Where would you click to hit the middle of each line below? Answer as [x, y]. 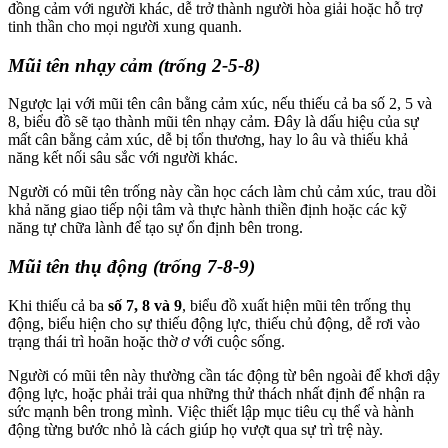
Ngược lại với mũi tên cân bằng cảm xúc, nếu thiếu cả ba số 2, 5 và [220, 104]
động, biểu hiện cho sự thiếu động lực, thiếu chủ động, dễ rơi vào [214, 323]
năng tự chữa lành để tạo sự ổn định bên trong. [155, 228]
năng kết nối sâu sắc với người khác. [123, 158]
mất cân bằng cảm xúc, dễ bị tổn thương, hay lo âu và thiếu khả [208, 140]
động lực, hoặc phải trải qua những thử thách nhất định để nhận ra [216, 393]
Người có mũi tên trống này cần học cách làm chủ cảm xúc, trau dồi [222, 192]
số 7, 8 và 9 [145, 305]
